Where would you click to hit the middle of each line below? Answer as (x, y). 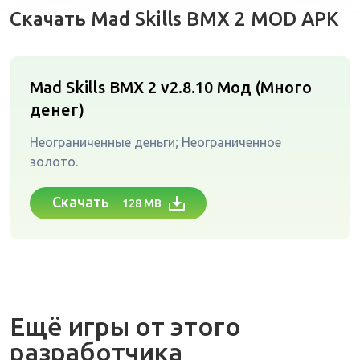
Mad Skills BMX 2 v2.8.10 (123, 87)
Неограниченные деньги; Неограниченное (155, 142)
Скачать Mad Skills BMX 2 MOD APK (174, 19)
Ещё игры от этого (125, 326)
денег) (57, 110)
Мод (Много (264, 87)
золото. (54, 162)
